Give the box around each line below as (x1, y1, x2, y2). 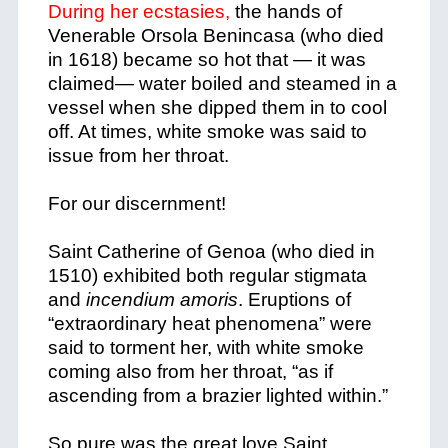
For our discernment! (47, 193, 226, 214)
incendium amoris (85, 289, 238, 310)
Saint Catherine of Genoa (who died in (47, 241, 375, 262)
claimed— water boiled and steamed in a (47, 73, 397, 94)
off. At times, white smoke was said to (47, 121, 367, 142)
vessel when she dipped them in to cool (47, 97, 387, 118)
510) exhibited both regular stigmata (58, 265, 367, 286)
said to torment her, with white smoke (47, 337, 364, 358)
